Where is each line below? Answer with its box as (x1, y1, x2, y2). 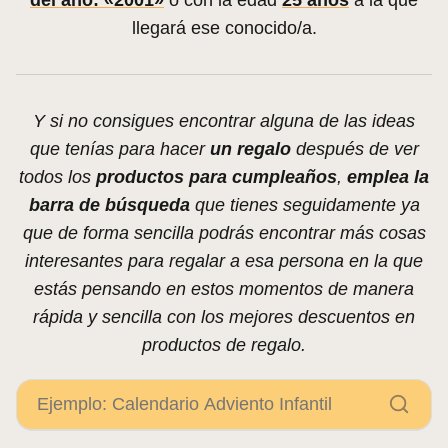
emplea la (347, 167, 429, 188)
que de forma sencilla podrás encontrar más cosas (22, 223, 426, 244)
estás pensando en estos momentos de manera (34, 279, 414, 300)
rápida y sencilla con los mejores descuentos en (33, 307, 415, 328)
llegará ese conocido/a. (131, 18, 317, 39)
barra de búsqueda (28, 195, 190, 216)
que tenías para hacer (29, 139, 210, 160)
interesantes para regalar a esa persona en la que (25, 251, 423, 272)
